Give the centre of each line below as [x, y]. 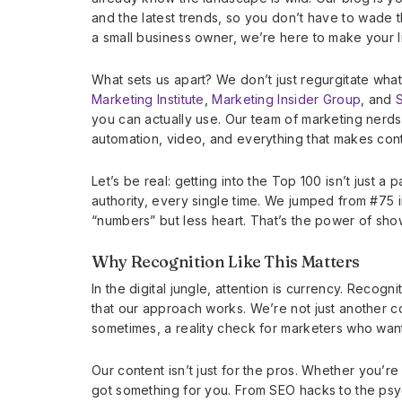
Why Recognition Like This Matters [226, 261]
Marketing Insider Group [287, 99]
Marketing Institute [148, 99]
